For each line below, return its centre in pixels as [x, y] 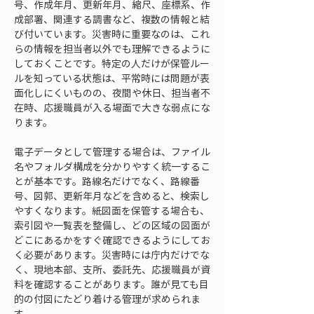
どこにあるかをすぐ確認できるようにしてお [112, 240]
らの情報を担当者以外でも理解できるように [112, 48]
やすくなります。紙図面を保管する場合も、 [112, 210]
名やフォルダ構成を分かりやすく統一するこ [112, 166]
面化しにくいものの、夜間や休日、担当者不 [112, 93]
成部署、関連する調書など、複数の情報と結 [112, 19]
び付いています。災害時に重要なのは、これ [112, 34]
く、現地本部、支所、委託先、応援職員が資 [112, 269]
